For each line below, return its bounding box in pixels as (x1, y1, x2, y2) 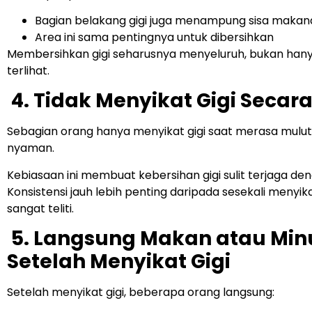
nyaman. (7, 140, 54, 157)
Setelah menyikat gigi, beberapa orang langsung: (7, 284, 274, 301)
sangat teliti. (7, 200, 74, 217)
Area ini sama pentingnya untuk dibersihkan (35, 29, 274, 45)
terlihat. (7, 62, 49, 79)
